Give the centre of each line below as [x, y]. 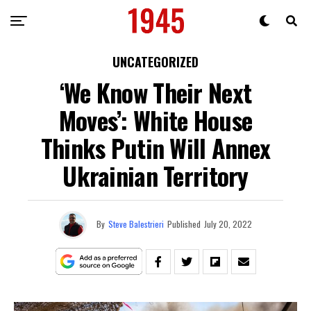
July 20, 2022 [228, 224]
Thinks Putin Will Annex [155, 148]
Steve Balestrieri [136, 224]
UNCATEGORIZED [155, 62]
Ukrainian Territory [155, 175]
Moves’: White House [155, 120]
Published [184, 224]
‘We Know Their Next [155, 92]
